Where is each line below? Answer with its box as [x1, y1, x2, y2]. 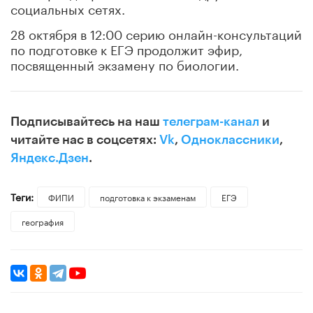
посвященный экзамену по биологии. [10, 53, 239, 73]
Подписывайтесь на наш [10, 115, 163, 128]
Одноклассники [181, 133, 279, 146]
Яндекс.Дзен [10, 151, 89, 164]
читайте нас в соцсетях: [10, 133, 159, 146]
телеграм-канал [163, 115, 259, 128]
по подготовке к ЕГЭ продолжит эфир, [10, 38, 242, 58]
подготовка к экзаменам [99, 189, 196, 203]
